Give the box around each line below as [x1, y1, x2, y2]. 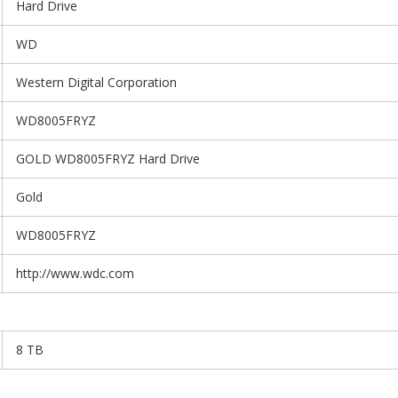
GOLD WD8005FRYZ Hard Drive [16, 149, 200, 167]
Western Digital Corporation [16, 73, 177, 91]
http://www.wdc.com [16, 264, 134, 282]
